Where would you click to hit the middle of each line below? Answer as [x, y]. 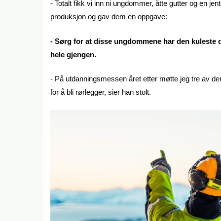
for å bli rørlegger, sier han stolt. [101, 92]
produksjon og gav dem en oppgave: [109, 17]
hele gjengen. [73, 54]
